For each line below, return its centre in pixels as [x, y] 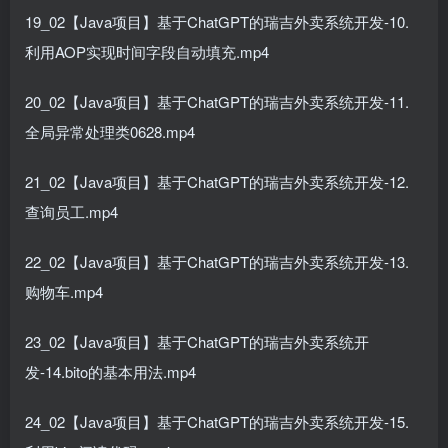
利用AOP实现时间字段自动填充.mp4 [147, 51]
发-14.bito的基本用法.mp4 [110, 371]
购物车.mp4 [64, 291]
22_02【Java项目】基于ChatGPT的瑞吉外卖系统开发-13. [217, 261]
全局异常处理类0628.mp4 [110, 131]
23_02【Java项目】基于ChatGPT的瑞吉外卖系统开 [197, 341]
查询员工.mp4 [71, 211]
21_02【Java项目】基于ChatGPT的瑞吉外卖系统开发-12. [217, 181]
